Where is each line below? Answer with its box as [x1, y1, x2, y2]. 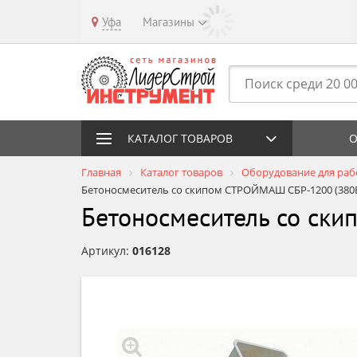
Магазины [143, 14, 194, 29]
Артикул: [81, 243, 132, 258]
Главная [81, 165, 121, 179]
